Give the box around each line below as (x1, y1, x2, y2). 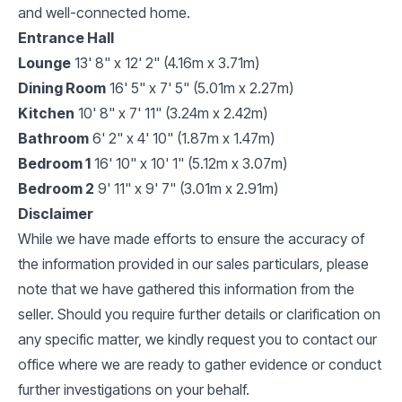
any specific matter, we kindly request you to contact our (18, 329, 377, 348)
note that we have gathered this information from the (18, 279, 354, 298)
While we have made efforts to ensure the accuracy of (18, 229, 364, 248)
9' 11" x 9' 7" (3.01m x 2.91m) (98, 179, 278, 197)
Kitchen (18, 103, 74, 122)
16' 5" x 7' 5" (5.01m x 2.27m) (109, 78, 293, 97)
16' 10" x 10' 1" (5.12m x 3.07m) (94, 153, 287, 172)
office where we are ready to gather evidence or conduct (18, 354, 381, 373)
